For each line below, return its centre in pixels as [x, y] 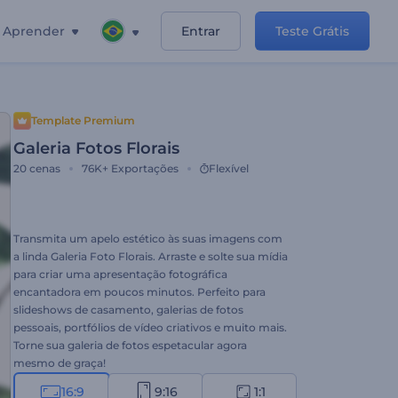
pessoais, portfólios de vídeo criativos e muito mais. [150, 327]
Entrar [201, 31]
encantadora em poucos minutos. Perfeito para [139, 292]
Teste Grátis [312, 31]
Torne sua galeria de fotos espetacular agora [130, 345]
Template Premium [83, 120]
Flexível [229, 168]
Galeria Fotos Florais [96, 148]
